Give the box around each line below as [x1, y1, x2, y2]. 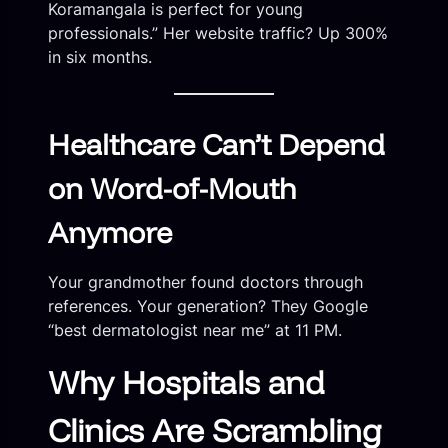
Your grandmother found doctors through [48, 272, 363, 293]
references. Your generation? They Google [48, 296, 368, 317]
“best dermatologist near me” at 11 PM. [48, 320, 342, 341]
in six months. [48, 46, 152, 67]
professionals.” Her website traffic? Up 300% [48, 22, 388, 43]
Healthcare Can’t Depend [48, 126, 385, 163]
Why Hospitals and [48, 362, 325, 403]
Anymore [48, 214, 172, 251]
